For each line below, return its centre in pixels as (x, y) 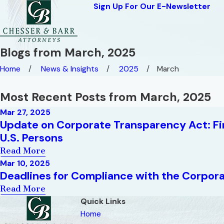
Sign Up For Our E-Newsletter (152, 6)
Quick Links (103, 201)
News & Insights (70, 69)
